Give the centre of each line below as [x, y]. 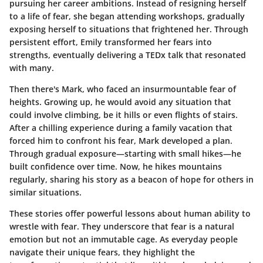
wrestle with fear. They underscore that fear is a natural [122, 226]
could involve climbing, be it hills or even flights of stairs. [124, 114]
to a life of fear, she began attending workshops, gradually [127, 16]
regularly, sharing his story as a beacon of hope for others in [131, 179]
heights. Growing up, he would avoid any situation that [120, 102]
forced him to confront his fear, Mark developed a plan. [121, 140]
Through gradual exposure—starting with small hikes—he [125, 153]
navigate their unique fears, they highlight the [102, 252]
